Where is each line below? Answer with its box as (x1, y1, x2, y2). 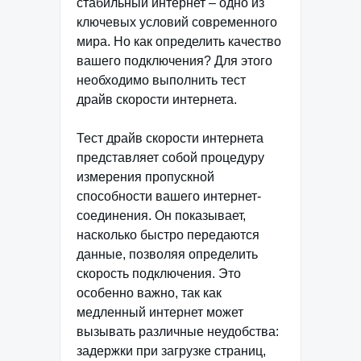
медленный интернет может (77, 305, 243, 319)
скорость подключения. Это (77, 267, 241, 280)
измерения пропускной (77, 170, 214, 184)
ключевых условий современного (77, 15, 277, 29)
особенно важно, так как (77, 286, 222, 300)
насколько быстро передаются (77, 228, 259, 242)
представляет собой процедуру (77, 151, 264, 164)
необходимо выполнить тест (77, 73, 246, 87)
